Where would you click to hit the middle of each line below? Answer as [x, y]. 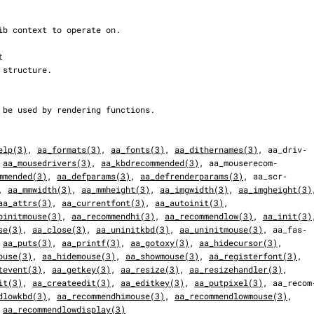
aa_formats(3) [69, 149]
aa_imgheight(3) [275, 189]
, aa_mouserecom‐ [238, 163]
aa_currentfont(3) [103, 203]
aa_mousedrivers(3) [47, 163]
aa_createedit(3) [71, 282]
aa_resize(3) [150, 269]
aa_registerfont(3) [253, 256]
